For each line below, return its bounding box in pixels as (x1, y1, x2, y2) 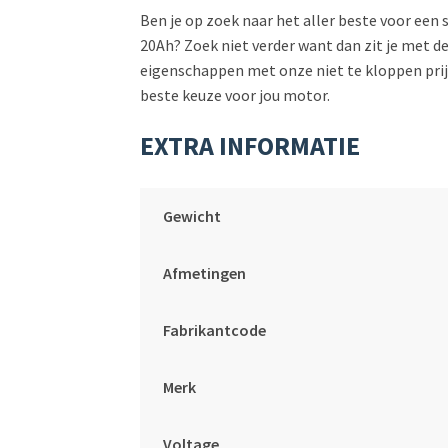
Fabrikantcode (162, 320, 266, 340)
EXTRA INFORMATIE (140, 130, 361, 163)
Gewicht (162, 206, 221, 226)
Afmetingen (162, 263, 246, 283)
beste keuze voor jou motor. (140, 85, 331, 106)
